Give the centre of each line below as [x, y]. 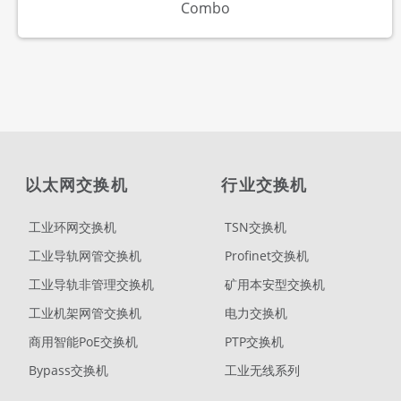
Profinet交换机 [267, 256]
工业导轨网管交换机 [85, 256]
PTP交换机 [255, 342]
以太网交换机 [77, 186]
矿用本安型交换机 [275, 285]
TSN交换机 [256, 227]
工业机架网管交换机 [85, 313]
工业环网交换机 [73, 227]
